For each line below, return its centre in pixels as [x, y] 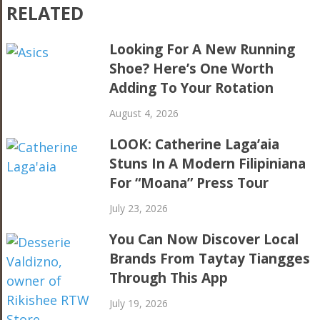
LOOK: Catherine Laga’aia [195, 144]
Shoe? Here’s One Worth [192, 68]
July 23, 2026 [139, 208]
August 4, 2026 [144, 113]
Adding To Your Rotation [192, 87]
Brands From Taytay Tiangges [210, 258]
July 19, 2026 [139, 303]
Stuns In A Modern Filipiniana [208, 163]
